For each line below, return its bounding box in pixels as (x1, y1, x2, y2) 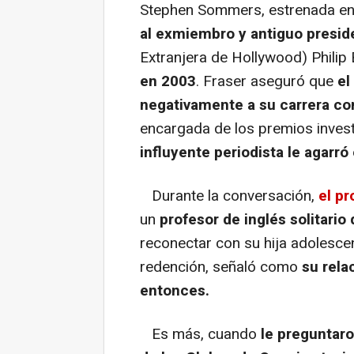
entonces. (140, 279, 209, 302)
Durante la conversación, (140, 184, 314, 207)
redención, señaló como (140, 255, 302, 278)
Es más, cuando (140, 322, 261, 345)
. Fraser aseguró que (196, 70, 337, 92)
